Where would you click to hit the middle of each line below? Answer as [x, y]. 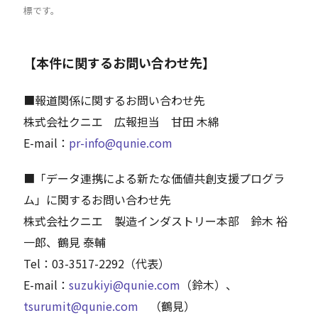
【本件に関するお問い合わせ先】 [120, 63]
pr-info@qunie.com [121, 142]
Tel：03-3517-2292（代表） [97, 263]
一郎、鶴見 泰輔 [65, 242]
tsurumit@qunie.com [81, 306]
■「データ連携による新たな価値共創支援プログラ [154, 178]
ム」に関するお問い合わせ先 [98, 199]
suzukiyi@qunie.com [125, 284]
